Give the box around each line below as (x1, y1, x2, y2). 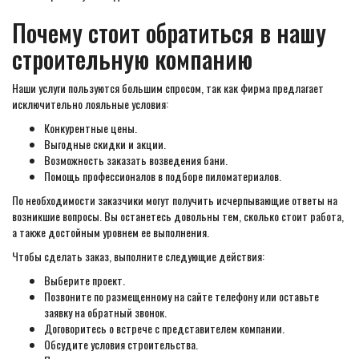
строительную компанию (12, 41, 252, 77)
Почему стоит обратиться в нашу (12, 14, 326, 50)
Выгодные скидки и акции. (44, 135, 166, 152)
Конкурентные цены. (44, 119, 137, 136)
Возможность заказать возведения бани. (44, 151, 228, 168)
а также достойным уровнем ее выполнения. (12, 224, 209, 240)
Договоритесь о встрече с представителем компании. (44, 320, 284, 337)
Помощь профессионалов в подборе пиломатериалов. (44, 167, 281, 184)
